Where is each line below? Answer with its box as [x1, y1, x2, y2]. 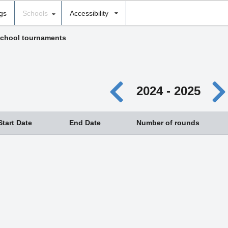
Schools [22, 9, 48, 17]
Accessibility [69, 9, 108, 17]
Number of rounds [136, 119, 199, 127]
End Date [69, 119, 101, 127]
